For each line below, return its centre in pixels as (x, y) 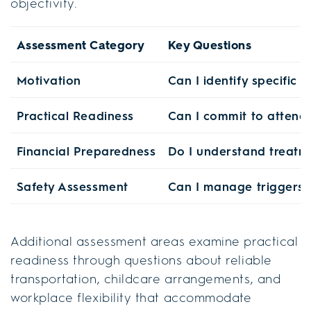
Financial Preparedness (86, 151)
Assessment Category (81, 45)
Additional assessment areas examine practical (154, 241)
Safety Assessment (72, 186)
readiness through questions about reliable (141, 260)
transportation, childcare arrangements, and (146, 279)
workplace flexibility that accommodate (131, 297)
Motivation (49, 80)
